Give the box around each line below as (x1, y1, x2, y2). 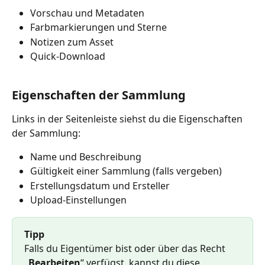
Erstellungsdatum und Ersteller (30, 179, 170, 192)
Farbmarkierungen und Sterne (30, 21, 167, 34)
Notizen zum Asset (30, 35, 114, 49)
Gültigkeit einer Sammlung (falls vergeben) (30, 164, 222, 178)
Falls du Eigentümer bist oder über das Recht (24, 242, 228, 256)
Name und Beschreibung (30, 150, 141, 163)
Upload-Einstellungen (30, 193, 127, 207)
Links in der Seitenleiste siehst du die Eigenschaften (12, 112, 245, 125)
